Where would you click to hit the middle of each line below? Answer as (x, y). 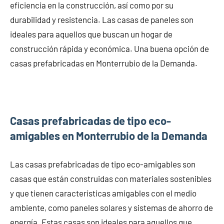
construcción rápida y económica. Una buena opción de (109, 48)
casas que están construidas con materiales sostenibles (111, 178)
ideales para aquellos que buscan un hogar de (91, 34)
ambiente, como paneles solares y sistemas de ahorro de (111, 207)
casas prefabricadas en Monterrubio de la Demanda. (104, 63)
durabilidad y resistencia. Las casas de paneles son (102, 19)
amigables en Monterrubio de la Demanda (109, 135)
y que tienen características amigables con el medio (103, 193)
